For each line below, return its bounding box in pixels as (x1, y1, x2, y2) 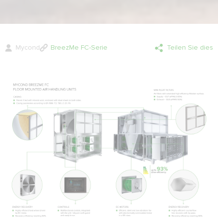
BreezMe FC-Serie (51, 43, 108, 52)
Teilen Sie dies (167, 43, 213, 52)
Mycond (16, 43, 40, 52)
